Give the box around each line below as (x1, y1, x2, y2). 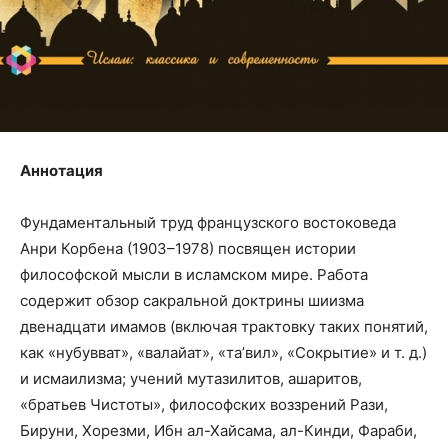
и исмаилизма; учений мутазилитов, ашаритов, (20, 369, 362, 389)
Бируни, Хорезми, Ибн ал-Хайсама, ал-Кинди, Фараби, (20, 421, 417, 441)
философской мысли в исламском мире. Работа (20, 265, 368, 285)
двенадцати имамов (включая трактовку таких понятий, (20, 317, 428, 337)
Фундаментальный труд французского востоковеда (20, 213, 396, 233)
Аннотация (20, 161, 103, 181)
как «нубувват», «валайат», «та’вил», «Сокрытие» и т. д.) (20, 343, 427, 363)
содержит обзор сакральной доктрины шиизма (20, 291, 364, 311)
